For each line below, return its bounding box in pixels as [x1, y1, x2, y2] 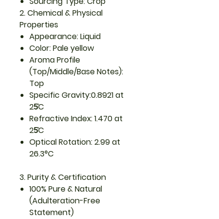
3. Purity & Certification [20, 172, 106, 183]
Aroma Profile [29, 54, 80, 66]
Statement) [29, 207, 74, 218]
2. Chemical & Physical [20, 7, 103, 19]
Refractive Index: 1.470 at [29, 113, 123, 124]
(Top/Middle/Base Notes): [29, 66, 123, 77]
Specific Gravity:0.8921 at [29, 89, 124, 101]
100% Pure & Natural [29, 183, 102, 195]
